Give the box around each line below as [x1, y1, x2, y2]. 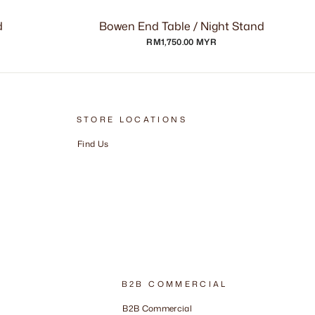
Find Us [77, 138, 109, 150]
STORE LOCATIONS [76, 113, 187, 125]
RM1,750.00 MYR [146, 35, 217, 48]
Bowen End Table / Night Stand [98, 18, 264, 34]
